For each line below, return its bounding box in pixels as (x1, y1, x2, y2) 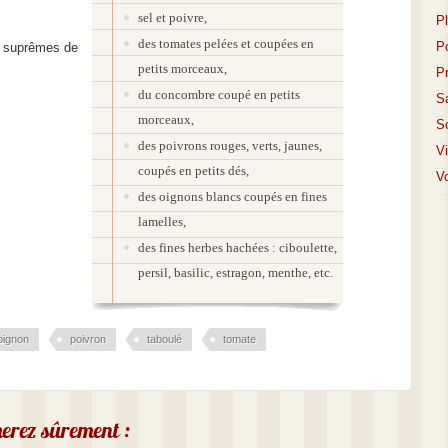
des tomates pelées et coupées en (138, 36, 314, 51)
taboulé (147, 333, 182, 345)
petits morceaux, (138, 61, 227, 76)
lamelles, (138, 214, 186, 229)
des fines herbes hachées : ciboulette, (138, 240, 337, 255)
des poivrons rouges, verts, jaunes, (138, 138, 322, 153)
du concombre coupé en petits (138, 87, 300, 102)
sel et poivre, (138, 10, 207, 25)
